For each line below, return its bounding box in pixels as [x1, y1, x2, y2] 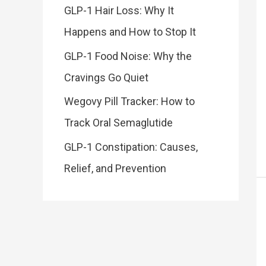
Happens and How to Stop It [64, 26, 196, 38]
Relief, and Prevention [64, 161, 166, 175]
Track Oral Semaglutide [64, 116, 173, 129]
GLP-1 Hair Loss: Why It [64, 4, 174, 17]
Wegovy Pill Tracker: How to [64, 95, 195, 107]
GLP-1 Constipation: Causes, [64, 140, 198, 153]
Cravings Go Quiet [64, 71, 148, 84]
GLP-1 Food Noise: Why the [64, 49, 192, 62]
